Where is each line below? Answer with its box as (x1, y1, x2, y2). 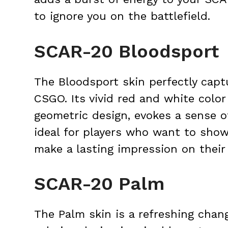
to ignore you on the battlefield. (34, 9, 210, 22)
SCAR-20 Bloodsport (34, 40, 219, 62)
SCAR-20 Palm (34, 173, 164, 195)
